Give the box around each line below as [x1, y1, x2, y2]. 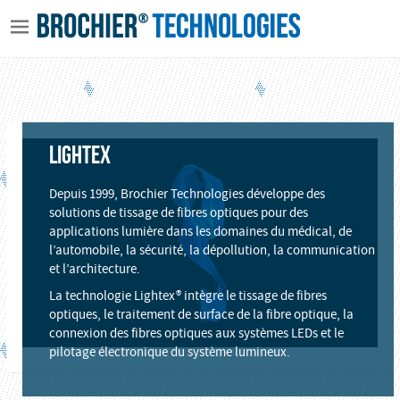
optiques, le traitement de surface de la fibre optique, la [48, 305, 354, 323]
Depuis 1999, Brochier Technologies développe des [48, 185, 325, 203]
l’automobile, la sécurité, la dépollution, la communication [48, 241, 375, 259]
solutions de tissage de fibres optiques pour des [48, 204, 308, 221]
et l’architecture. [48, 260, 140, 278]
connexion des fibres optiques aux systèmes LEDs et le [48, 324, 344, 342]
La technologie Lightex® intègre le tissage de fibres [48, 287, 327, 304]
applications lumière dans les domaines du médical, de [48, 222, 352, 240]
